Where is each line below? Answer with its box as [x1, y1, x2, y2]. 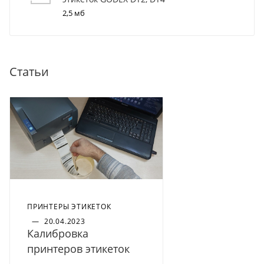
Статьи [9, 64, 49, 80]
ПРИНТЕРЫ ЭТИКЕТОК [27, 201, 111, 212]
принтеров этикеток [27, 241, 130, 256]
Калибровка [27, 226, 88, 240]
